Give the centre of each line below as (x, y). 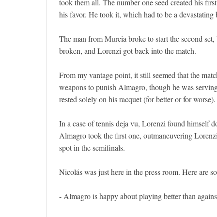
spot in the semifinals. (92, 147)
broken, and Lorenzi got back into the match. (128, 51)
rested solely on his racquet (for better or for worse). (137, 99)
